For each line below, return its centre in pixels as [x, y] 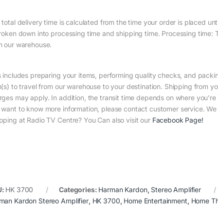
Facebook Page [177, 120]
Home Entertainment [155, 201]
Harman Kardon [123, 190]
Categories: [79, 190]
